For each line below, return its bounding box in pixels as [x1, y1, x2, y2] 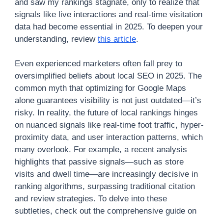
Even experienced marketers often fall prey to [15, 59, 182, 68]
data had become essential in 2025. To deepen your [15, 22, 203, 31]
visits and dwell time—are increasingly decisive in [15, 169, 198, 179]
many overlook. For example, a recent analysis [15, 145, 187, 154]
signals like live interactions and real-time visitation [15, 9, 202, 19]
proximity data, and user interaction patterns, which [15, 133, 203, 142]
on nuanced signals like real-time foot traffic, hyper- [15, 120, 204, 130]
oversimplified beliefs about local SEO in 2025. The [15, 71, 202, 81]
